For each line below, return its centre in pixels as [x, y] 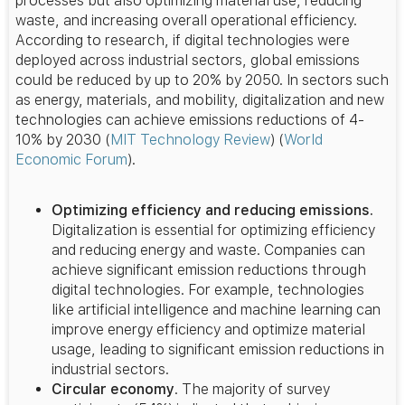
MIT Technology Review [190, 140]
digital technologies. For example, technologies [208, 290]
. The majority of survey [252, 390]
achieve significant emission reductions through [209, 270]
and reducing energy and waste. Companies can [208, 250]
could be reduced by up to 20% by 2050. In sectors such [202, 80]
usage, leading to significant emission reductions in [218, 350]
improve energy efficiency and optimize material [208, 330]
